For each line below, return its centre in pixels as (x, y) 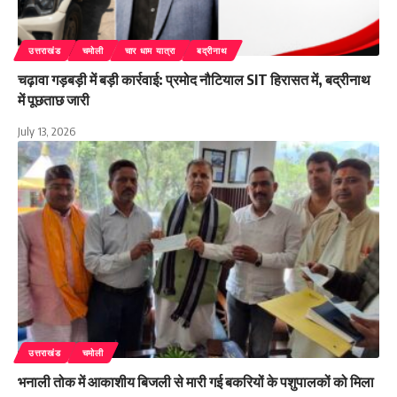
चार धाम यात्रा (150, 51)
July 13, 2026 (47, 132)
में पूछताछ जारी (54, 101)
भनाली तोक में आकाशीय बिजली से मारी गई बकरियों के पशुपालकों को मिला (196, 381)
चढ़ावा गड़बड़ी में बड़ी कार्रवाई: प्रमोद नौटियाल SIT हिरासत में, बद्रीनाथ (194, 80)
